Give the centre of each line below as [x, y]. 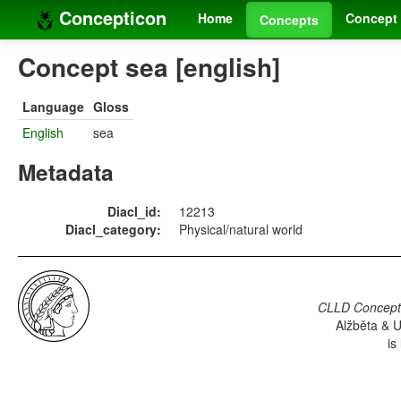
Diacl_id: [134, 212]
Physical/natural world [241, 230]
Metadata [66, 172]
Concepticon [110, 17]
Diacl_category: [113, 230]
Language [53, 107]
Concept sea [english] [149, 67]
